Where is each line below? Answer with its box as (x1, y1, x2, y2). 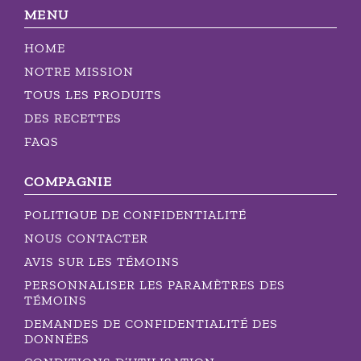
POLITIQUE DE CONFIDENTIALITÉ (24, 206, 247, 222)
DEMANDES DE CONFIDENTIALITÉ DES (24, 315, 278, 331)
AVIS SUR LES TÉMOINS (24, 253, 180, 269)
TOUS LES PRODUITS (24, 86, 162, 102)
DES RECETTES (24, 110, 122, 126)
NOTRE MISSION (24, 63, 134, 79)
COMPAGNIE (24, 172, 113, 190)
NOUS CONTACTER (24, 230, 148, 246)
